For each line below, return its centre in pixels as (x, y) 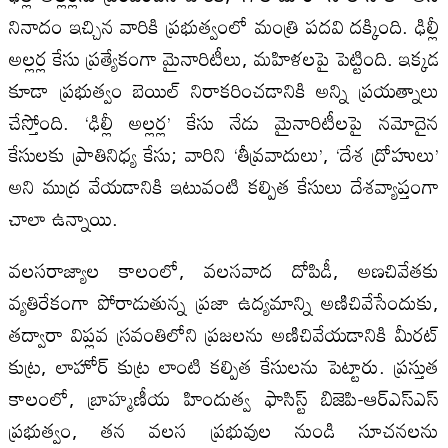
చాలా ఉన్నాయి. (63, 217)
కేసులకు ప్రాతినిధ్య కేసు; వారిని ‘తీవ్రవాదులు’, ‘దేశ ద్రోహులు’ (224, 153)
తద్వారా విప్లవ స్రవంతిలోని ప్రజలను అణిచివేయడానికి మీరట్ (224, 333)
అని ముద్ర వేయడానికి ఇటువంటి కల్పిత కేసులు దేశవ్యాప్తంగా (224, 185)
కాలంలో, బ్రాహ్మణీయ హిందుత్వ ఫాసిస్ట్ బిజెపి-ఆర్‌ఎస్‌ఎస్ (224, 397)
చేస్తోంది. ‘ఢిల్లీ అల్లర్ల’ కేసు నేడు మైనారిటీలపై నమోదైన (224, 121)
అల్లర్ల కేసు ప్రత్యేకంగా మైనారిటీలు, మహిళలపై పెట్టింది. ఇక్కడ (224, 57)
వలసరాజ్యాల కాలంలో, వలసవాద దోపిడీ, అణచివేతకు (224, 269)
